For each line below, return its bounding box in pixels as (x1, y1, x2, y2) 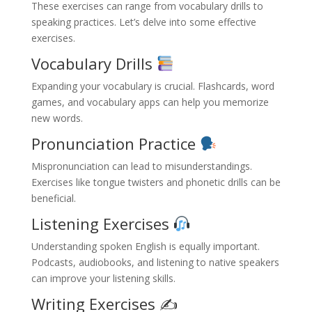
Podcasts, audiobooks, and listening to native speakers (31, 256, 279, 270)
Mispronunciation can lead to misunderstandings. (31, 159, 252, 173)
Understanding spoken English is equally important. (31, 240, 260, 253)
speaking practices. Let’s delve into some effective (31, 15, 256, 29)
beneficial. (31, 192, 76, 205)
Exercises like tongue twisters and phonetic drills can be (31, 175, 281, 189)
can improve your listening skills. (31, 272, 175, 286)
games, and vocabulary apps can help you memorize (31, 95, 269, 109)
